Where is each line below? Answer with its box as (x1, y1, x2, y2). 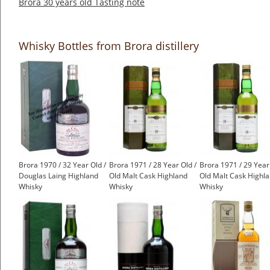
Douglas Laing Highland (19, 171, 98, 181)
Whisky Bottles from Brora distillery (19, 39, 199, 54)
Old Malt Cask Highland (109, 171, 187, 181)
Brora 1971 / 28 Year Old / (109, 160, 196, 171)
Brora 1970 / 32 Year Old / (19, 160, 106, 171)
